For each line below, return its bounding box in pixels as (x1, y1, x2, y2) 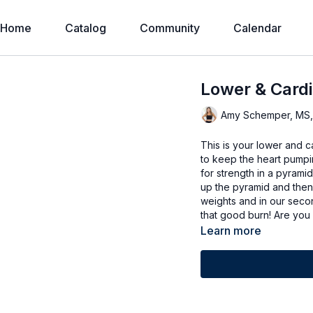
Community (139, 21, 200, 35)
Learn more (201, 224, 262, 238)
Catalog (64, 21, 106, 35)
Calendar (233, 21, 282, 35)
